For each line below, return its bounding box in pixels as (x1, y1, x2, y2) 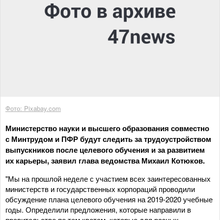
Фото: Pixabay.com (5, 103, 61, 113)
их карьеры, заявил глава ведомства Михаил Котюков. (5, 155, 205, 166)
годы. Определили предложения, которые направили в (5, 204, 191, 215)
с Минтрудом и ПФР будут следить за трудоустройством (5, 133, 211, 144)
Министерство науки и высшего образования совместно (5, 122, 209, 134)
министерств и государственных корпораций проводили (5, 183, 195, 194)
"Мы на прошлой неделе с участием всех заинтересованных (5, 173, 211, 184)
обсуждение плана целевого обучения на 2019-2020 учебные (5, 193, 213, 204)
